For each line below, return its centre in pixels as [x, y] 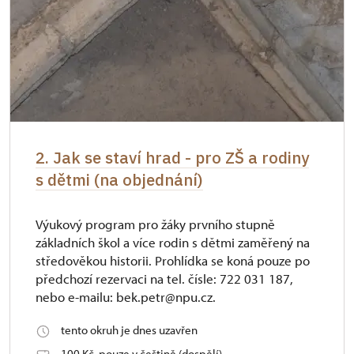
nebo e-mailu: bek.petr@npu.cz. [126, 297]
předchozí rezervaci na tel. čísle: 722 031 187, [164, 279]
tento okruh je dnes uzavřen [129, 330]
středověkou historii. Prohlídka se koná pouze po [173, 261]
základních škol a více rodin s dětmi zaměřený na [173, 243]
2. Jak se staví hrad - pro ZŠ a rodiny [172, 158]
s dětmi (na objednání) [119, 180]
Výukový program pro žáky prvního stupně [155, 224]
